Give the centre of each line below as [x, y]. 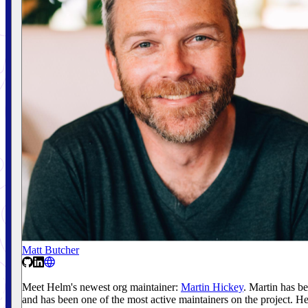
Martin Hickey [212, 287]
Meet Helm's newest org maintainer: [101, 287]
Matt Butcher [51, 250]
